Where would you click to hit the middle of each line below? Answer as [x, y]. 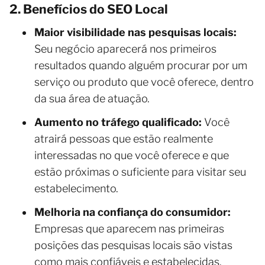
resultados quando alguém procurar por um [141, 65]
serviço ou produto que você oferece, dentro [144, 82]
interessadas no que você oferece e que [132, 155]
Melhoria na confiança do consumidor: [132, 212]
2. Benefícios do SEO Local [89, 9]
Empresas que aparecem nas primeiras [129, 228]
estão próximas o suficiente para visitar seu [140, 172]
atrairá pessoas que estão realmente [124, 138]
